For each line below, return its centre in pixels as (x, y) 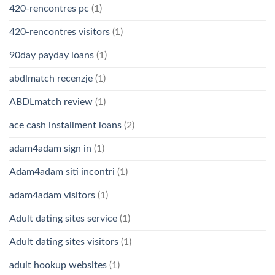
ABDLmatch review (51, 102)
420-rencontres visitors (60, 32)
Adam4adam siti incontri (62, 172)
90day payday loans (52, 56)
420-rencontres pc (49, 9)
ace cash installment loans (65, 126)
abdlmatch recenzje (51, 79)
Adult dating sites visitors (64, 242)
